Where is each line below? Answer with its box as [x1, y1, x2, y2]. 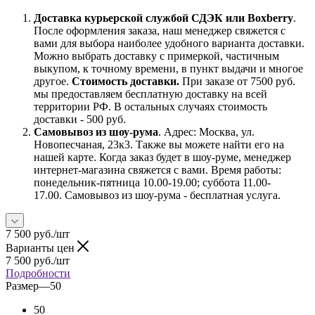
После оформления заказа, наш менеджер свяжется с [34, 24, 285, 37]
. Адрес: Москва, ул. [158, 125, 255, 138]
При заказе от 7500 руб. [179, 75, 295, 87]
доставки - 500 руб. [34, 112, 126, 125]
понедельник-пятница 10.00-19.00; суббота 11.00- [34, 176, 271, 188]
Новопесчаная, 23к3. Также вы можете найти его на [34, 138, 284, 150]
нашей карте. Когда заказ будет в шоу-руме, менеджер [34, 150, 291, 163]
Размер [6, 279, 39, 292]
